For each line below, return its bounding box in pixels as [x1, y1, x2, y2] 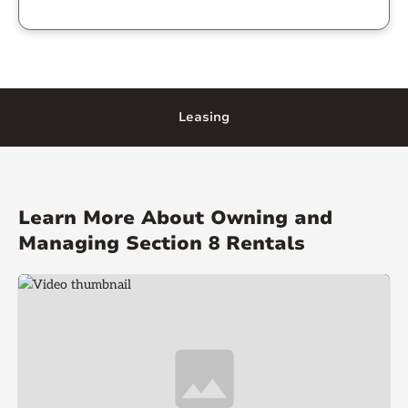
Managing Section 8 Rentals [18, 229, 305, 256]
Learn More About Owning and [18, 204, 332, 230]
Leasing [178, 107, 229, 126]
